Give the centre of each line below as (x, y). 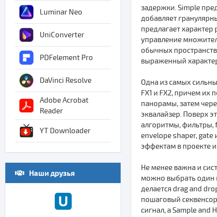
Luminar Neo (61, 12)
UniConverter (62, 35)
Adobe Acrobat (64, 100)
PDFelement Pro (66, 58)
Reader (51, 111)
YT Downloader (65, 131)
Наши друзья (52, 173)
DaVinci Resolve (66, 80)
